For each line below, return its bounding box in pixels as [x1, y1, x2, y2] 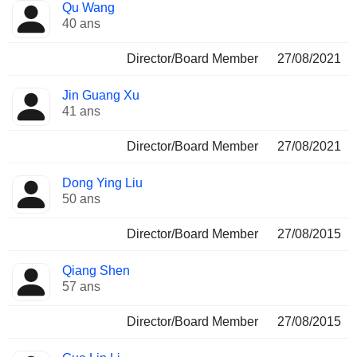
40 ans [62, 17, 100, 30]
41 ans [62, 104, 100, 118]
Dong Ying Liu [62, 176, 143, 190]
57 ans [62, 280, 100, 293]
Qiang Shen [62, 264, 130, 277]
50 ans [62, 192, 100, 206]
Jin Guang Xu [62, 88, 139, 102]
